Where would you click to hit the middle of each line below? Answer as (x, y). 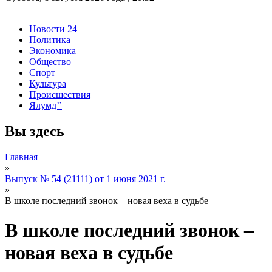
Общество (50, 61)
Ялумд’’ (46, 105)
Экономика (53, 50)
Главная (21, 157)
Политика (50, 39)
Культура (48, 83)
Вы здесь (35, 131)
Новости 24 (53, 29)
